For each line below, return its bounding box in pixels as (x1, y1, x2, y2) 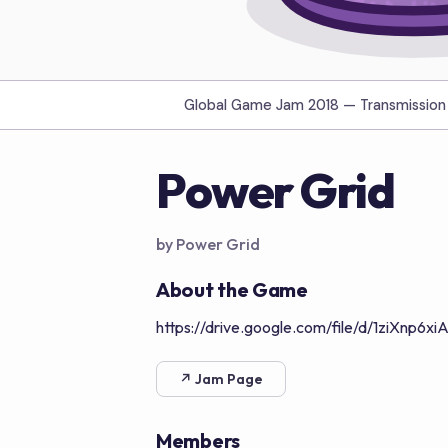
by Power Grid (156, 234, 260, 254)
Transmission (360, 95, 446, 114)
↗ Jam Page (179, 370, 263, 388)
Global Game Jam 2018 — (184, 95, 360, 114)
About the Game (156, 277, 308, 302)
